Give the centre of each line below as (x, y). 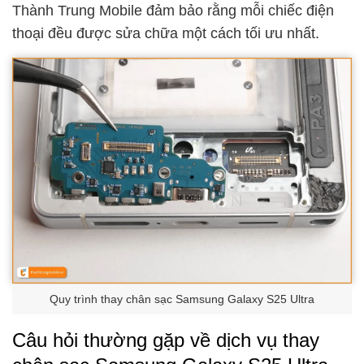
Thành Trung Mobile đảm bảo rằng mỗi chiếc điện (173, 10)
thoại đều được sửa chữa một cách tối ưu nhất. (166, 33)
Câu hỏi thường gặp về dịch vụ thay (166, 340)
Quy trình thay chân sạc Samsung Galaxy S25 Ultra (182, 299)
